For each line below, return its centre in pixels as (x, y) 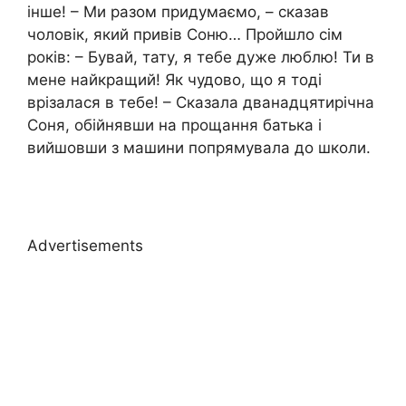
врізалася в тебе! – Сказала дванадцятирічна (201, 103)
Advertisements (85, 245)
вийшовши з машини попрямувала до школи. (199, 148)
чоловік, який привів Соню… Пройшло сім (185, 35)
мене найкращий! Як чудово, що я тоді (174, 80)
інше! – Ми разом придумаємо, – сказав (178, 12)
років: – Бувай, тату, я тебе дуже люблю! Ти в (201, 58)
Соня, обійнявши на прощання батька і (174, 126)
